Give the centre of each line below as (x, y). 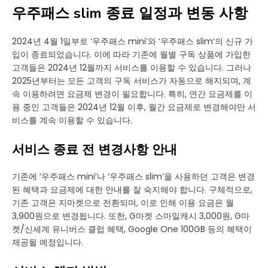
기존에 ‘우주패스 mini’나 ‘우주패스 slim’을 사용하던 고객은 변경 (133, 176)
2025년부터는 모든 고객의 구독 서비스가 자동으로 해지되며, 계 (132, 81)
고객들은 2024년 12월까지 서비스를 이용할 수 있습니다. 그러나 (132, 68)
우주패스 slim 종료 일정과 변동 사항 (130, 13)
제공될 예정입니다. (48, 242)
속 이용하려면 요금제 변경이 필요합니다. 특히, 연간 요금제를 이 (132, 94)
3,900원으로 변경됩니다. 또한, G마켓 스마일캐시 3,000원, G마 (131, 216)
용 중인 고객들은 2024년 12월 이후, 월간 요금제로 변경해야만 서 (134, 107)
